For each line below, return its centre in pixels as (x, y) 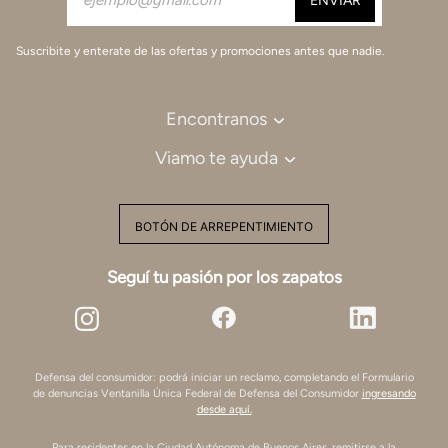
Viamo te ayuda (216, 157)
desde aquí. (224, 409)
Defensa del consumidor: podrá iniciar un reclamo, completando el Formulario (224, 377)
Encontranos (216, 118)
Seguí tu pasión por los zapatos (224, 276)
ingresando (388, 393)
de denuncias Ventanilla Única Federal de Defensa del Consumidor (197, 393)
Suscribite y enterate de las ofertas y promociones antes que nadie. (200, 50)
